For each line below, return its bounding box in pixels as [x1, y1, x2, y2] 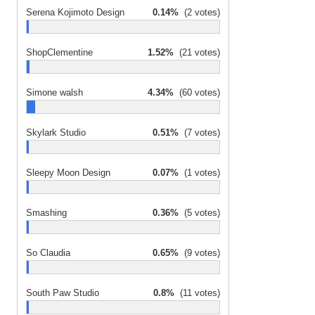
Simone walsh [26, 87, 83, 98]
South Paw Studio [26, 288, 99, 298]
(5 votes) [179, 207, 220, 218]
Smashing [26, 207, 67, 218]
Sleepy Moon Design [26, 167, 110, 178]
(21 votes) [174, 47, 220, 58]
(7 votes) [179, 127, 220, 138]
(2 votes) [179, 7, 220, 18]
